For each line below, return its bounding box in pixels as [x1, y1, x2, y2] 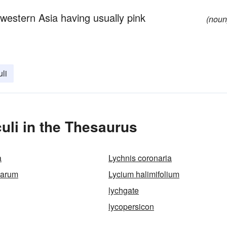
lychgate [108, 184, 139, 196]
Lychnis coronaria [108, 152, 172, 164]
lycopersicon [108, 201, 154, 212]
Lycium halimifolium [108, 168, 179, 180]
